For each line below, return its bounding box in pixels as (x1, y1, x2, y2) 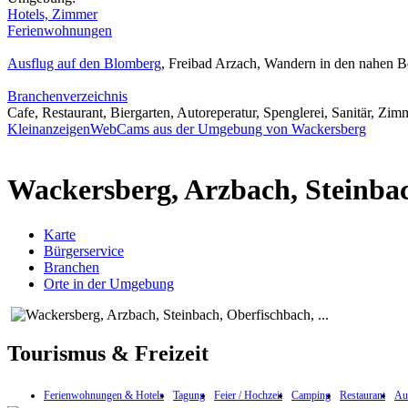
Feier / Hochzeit (214, 388, 282, 402)
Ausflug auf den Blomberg (7, 56, 161, 71)
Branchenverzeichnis (7, 88, 127, 104)
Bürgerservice (44, 242, 124, 259)
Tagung (173, 388, 205, 402)
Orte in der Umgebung (44, 275, 174, 291)
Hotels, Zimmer (7, 6, 97, 22)
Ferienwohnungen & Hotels (44, 388, 164, 402)
